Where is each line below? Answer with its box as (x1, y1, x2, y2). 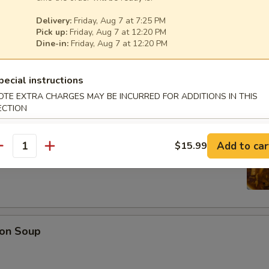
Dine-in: (36, 38, 68, 49)
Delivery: (36, 15, 71, 26)
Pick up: (36, 26, 67, 38)
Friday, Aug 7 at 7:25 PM (71, 15, 166, 26)
